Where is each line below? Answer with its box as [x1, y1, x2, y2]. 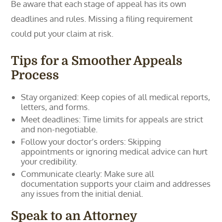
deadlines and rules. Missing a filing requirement [11, 13, 193, 24]
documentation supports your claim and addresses [21, 178, 211, 189]
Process [11, 68, 59, 82]
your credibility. [21, 156, 78, 166]
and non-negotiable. [21, 124, 98, 134]
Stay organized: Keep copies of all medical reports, [21, 92, 211, 102]
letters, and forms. [21, 102, 90, 112]
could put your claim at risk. [11, 28, 114, 39]
